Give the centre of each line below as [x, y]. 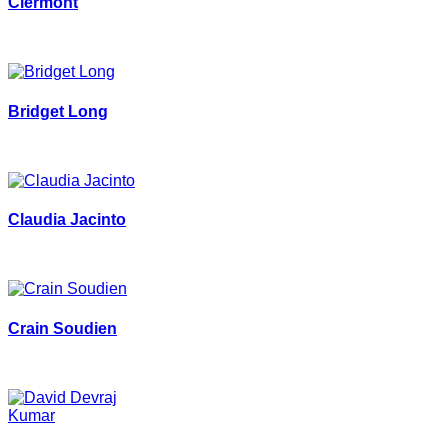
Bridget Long [58, 111]
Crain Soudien [62, 328]
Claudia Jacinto [67, 220]
